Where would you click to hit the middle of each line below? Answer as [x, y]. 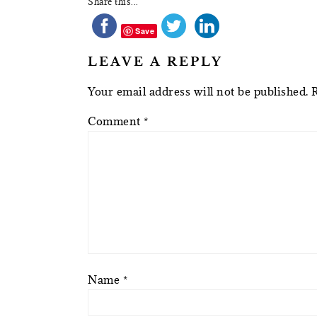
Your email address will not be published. [198, 91]
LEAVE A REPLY [155, 62]
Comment [116, 121]
